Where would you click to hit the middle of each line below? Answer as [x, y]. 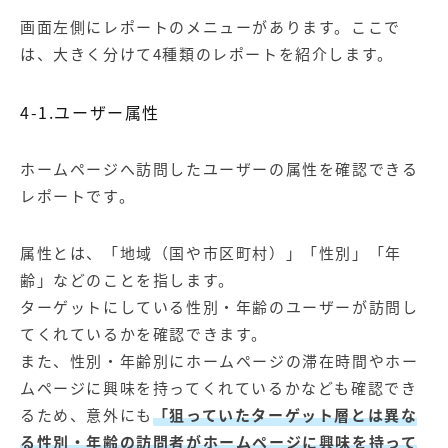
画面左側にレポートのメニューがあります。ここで [210, 26]
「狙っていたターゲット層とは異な [285, 414]
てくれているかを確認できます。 [144, 333]
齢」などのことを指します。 [127, 279]
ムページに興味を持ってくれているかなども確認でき [219, 387]
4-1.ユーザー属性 [90, 111]
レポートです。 [78, 195]
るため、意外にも [86, 414]
